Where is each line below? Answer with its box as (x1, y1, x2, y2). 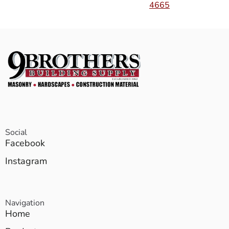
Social (5, 127, 27, 139)
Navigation (5, 197, 44, 209)
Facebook (5, 137, 45, 150)
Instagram (5, 155, 47, 168)
